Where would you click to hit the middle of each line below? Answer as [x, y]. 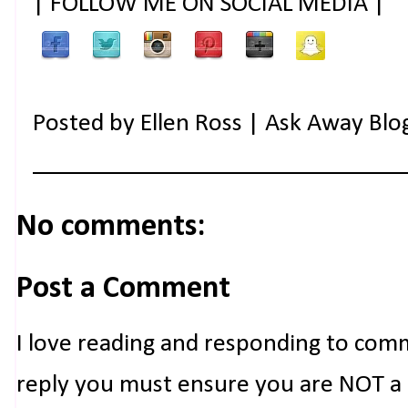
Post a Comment [123, 289]
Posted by [87, 123]
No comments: [111, 227]
